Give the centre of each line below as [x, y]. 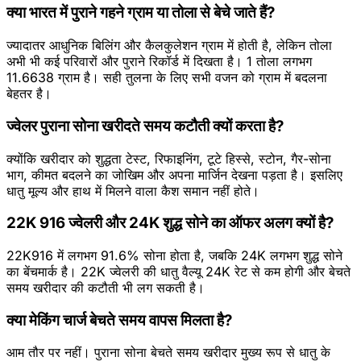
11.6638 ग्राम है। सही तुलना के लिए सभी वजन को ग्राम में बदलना [167, 78]
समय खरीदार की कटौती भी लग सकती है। [106, 287]
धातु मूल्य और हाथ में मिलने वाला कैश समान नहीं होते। [133, 191]
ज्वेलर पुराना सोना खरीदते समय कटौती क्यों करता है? [145, 126]
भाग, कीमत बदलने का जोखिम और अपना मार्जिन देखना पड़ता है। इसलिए [174, 174]
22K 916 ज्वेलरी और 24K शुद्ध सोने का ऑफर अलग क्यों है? [170, 223]
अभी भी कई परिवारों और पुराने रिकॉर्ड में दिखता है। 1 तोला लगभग [159, 62]
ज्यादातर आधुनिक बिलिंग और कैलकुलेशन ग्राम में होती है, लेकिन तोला [169, 46]
